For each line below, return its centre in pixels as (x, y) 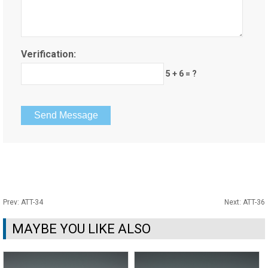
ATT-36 (254, 202)
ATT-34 (32, 202)
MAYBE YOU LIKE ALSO (81, 229)
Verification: (48, 54)
